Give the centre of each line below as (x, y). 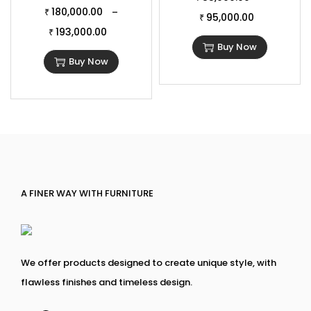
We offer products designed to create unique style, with (149, 263)
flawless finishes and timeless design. (107, 283)
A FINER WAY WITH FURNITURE (87, 194)
